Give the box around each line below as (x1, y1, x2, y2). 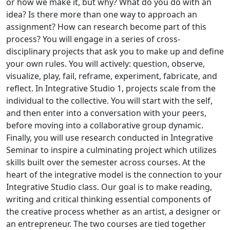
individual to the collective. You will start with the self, (6, 95, 213, 106)
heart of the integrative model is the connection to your (6, 169, 222, 180)
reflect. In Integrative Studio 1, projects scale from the (6, 83, 216, 94)
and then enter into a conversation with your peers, (6, 107, 206, 119)
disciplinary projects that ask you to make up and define (6, 46, 224, 57)
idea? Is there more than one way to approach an (6, 9, 197, 20)
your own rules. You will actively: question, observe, (6, 58, 205, 69)
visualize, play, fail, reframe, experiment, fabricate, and (6, 70, 217, 82)
